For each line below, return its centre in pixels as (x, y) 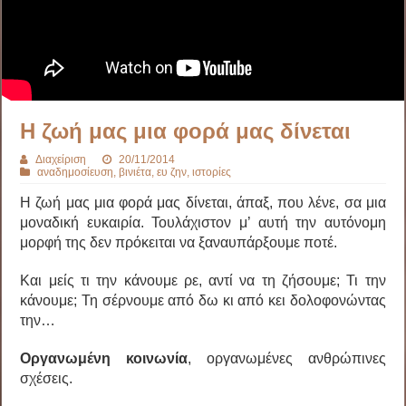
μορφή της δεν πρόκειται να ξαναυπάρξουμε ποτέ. (179, 243)
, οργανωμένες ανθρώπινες (287, 359)
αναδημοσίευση (76, 173)
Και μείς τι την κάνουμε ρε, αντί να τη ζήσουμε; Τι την (203, 281)
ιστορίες (212, 173)
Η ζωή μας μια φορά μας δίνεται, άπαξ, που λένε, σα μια (203, 203)
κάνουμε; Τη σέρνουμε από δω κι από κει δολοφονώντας (203, 301)
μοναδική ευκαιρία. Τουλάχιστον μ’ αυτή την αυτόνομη (203, 223)
